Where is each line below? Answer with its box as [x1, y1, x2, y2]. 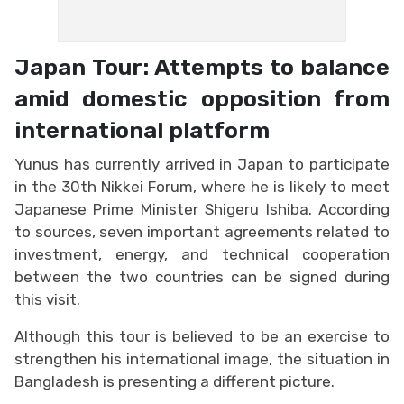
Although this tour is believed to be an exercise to [14, 326, 390, 345]
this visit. [14, 289, 80, 308]
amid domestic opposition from [14, 84, 390, 112]
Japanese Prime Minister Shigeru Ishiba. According [14, 199, 390, 218]
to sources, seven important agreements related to [14, 222, 390, 241]
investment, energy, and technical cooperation [14, 244, 390, 263]
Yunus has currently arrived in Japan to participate [14, 154, 390, 173]
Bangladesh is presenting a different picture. [14, 372, 335, 390]
